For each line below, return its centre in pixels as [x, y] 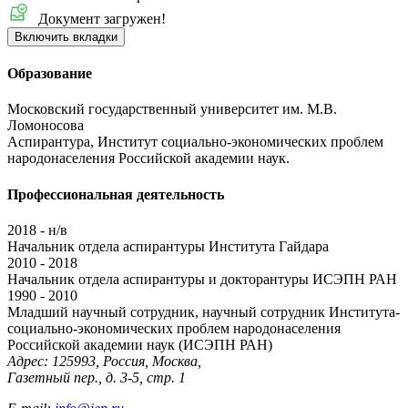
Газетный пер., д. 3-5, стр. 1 [97, 377]
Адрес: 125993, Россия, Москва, [104, 361]
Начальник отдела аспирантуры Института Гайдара [168, 246]
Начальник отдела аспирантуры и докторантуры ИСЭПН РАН [202, 279]
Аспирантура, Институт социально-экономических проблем [195, 142]
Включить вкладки [66, 36]
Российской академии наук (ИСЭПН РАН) [140, 344]
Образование [50, 74]
